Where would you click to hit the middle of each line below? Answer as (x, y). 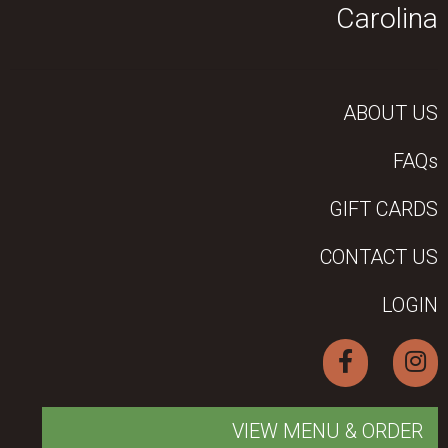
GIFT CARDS (383, 208)
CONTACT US (379, 256)
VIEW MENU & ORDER (327, 430)
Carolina (387, 19)
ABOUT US (390, 112)
